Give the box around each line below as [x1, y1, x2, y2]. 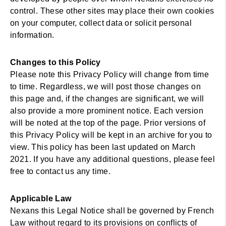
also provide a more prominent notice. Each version [10, 106, 203, 115]
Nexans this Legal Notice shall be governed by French [10, 206, 214, 215]
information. [10, 31, 54, 39]
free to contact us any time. [10, 167, 111, 176]
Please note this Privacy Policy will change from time [10, 70, 209, 79]
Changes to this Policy [10, 58, 101, 67]
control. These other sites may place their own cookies [10, 7, 214, 15]
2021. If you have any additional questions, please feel [10, 155, 215, 163]
